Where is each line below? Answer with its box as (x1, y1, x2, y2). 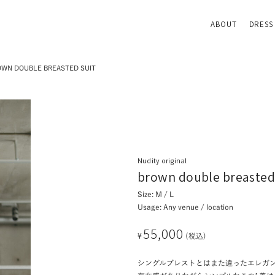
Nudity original (137, 156, 187, 165)
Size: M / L (137, 190, 174, 198)
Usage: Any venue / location (137, 203, 233, 211)
